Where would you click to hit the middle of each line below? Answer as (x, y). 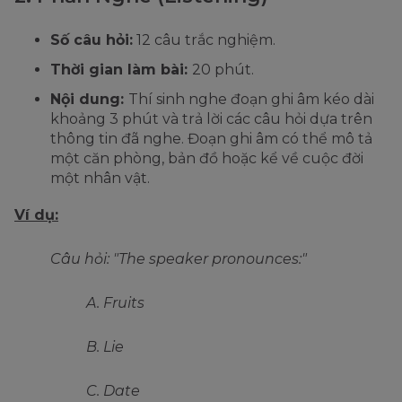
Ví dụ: (36, 214)
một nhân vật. (100, 178)
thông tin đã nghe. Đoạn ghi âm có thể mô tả (211, 138)
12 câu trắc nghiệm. (204, 39)
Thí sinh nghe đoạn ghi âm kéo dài (251, 99)
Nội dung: (89, 99)
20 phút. (223, 69)
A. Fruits (115, 302)
